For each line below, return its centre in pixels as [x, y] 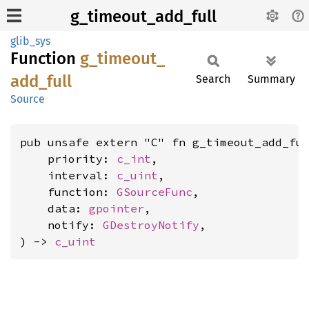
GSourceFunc [154, 192]
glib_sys [30, 41]
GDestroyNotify [151, 225]
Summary [271, 79]
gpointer [117, 208]
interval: [68, 175]
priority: [68, 159]
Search [213, 79]
